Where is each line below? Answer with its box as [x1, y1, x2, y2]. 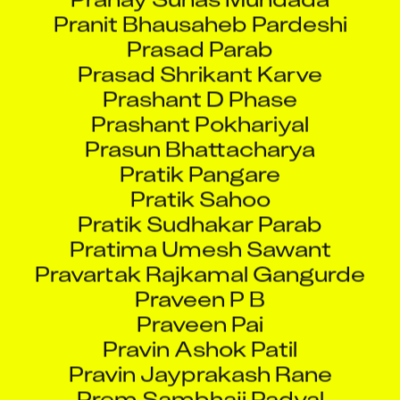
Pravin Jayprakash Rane [68, 342, 332, 372]
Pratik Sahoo [129, 167, 271, 197]
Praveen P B [135, 267, 265, 297]
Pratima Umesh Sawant [69, 217, 331, 247]
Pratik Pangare [120, 142, 280, 172]
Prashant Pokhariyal [91, 92, 309, 122]
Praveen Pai [137, 292, 263, 322]
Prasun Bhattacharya [85, 117, 315, 147]
